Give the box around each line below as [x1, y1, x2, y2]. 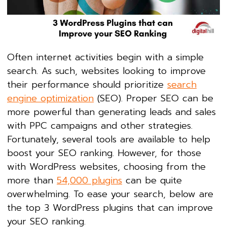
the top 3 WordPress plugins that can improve [7, 200, 213, 215]
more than [7, 173, 57, 187]
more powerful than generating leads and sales [7, 104, 216, 119]
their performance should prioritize [7, 77, 167, 92]
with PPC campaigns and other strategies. [7, 118, 193, 133]
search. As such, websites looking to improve [7, 63, 206, 78]
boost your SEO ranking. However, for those [7, 145, 201, 160]
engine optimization [7, 91, 94, 105]
